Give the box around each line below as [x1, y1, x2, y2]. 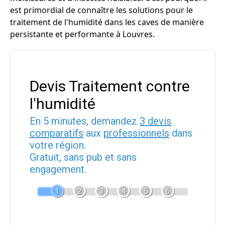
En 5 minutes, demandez [30, 115, 140, 127]
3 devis [140, 115, 171, 127]
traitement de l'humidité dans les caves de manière [10, 17, 204, 28]
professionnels [103, 127, 169, 139]
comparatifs [30, 127, 83, 139]
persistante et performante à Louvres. [10, 29, 155, 40]
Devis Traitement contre [30, 77, 190, 95]
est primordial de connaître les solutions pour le [10, 5, 193, 16]
